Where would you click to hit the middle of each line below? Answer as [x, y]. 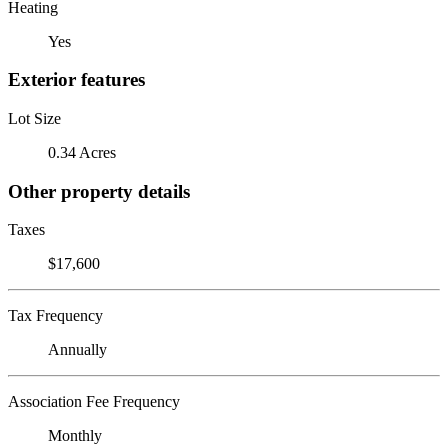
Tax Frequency [55, 316]
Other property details [99, 191]
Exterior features [76, 80]
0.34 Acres [82, 152]
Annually [77, 350]
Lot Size [34, 118]
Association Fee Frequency [94, 402]
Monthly [75, 436]
